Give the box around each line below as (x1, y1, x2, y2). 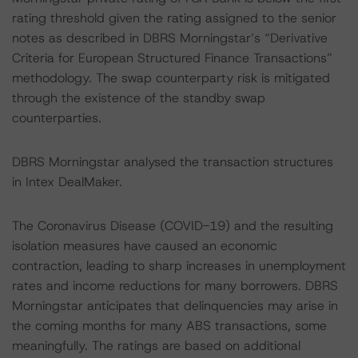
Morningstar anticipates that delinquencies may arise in (12, 297, 338, 314)
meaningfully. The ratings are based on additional (12, 337, 300, 354)
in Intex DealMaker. (12, 173, 122, 190)
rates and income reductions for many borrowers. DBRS (12, 277, 338, 294)
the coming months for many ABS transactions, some (12, 317, 327, 334)
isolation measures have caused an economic (12, 237, 277, 254)
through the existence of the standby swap (12, 89, 265, 106)
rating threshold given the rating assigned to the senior (12, 10, 336, 26)
